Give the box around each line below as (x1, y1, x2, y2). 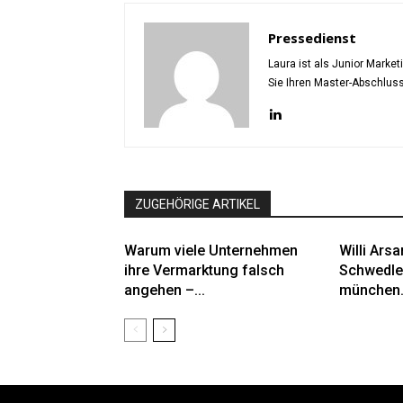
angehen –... (124, 282, 205, 300)
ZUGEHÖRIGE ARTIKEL (135, 197, 260, 212)
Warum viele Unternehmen (124, 242, 298, 260)
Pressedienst (268, 29, 356, 48)
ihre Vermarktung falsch (124, 262, 284, 280)
